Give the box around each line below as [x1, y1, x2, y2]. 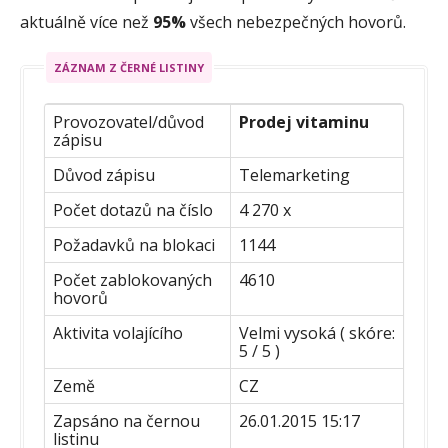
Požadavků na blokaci [53, 233, 215, 256]
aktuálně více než [20, 10, 153, 33]
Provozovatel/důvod [53, 110, 204, 133]
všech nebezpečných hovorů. [186, 10, 406, 33]
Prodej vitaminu [239, 110, 369, 133]
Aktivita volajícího [53, 321, 183, 344]
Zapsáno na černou [53, 409, 200, 432]
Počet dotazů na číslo [53, 198, 213, 221]
